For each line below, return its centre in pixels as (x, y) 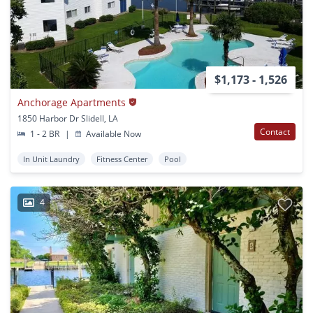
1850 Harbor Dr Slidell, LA (68, 118)
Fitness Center (122, 159)
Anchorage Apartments (72, 102)
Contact (275, 131)
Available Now (113, 133)
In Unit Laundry (51, 159)
